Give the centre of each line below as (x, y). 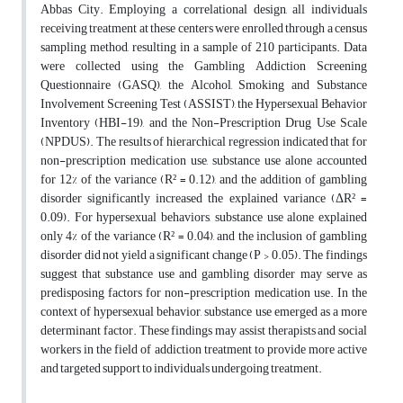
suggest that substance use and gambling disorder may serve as (204, 274)
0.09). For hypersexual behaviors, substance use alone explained (204, 218)
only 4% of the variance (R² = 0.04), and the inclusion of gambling (204, 237)
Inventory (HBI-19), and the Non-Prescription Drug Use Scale (204, 123)
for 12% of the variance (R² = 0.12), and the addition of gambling (204, 180)
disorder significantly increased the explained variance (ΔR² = (204, 199)
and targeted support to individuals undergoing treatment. (181, 369)
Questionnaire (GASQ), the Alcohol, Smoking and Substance (204, 85)
